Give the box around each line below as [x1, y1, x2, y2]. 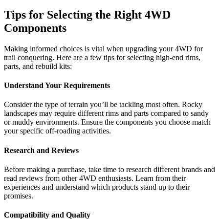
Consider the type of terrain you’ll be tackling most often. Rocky [4, 100, 202, 109]
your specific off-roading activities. [4, 127, 111, 135]
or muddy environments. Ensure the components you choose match [4, 118, 211, 127]
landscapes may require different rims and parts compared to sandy [4, 109, 209, 118]
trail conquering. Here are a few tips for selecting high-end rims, [4, 53, 200, 62]
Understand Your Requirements [4, 81, 110, 90]
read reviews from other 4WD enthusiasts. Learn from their [4, 174, 186, 182]
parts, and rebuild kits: [4, 62, 72, 70]
